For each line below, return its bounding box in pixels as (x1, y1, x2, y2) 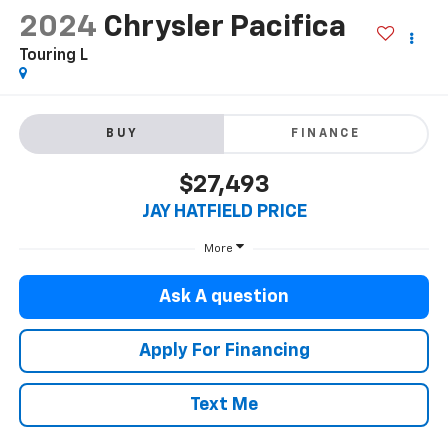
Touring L (18, 47, 88, 64)
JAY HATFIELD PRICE (141, 203, 307, 222)
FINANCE (291, 128, 361, 141)
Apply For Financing (138, 342, 310, 361)
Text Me (190, 396, 258, 415)
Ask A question (159, 288, 289, 307)
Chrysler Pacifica (102, 12, 346, 43)
